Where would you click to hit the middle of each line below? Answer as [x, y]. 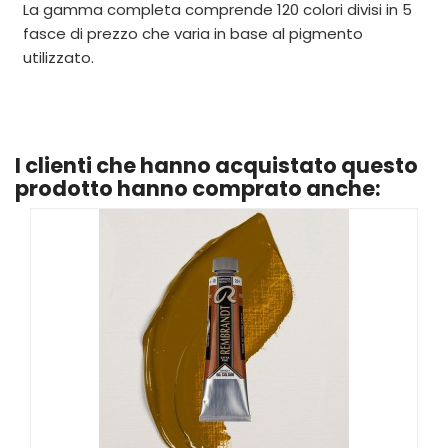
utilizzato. [58, 57]
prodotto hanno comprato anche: [198, 188]
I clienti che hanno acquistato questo [216, 165]
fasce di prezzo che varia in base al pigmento [193, 33]
